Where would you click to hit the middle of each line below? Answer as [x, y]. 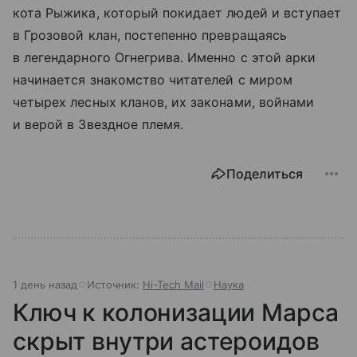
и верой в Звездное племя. [98, 124]
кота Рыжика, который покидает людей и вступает [177, 12]
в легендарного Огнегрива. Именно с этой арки [165, 57]
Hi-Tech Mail [173, 284]
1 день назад [45, 284]
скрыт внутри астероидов [166, 341]
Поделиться [265, 173]
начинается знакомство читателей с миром [153, 79]
